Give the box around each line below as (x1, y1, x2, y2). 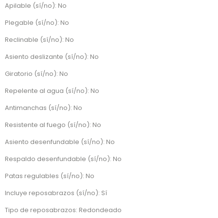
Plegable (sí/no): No (5, 18, 69, 28)
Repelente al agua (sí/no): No (5, 86, 99, 96)
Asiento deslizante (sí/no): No (5, 52, 99, 62)
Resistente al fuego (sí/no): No (5, 120, 101, 130)
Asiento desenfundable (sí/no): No (5, 137, 115, 147)
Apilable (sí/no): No (5, 1, 67, 11)
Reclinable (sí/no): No (5, 35, 74, 45)
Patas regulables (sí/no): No (5, 171, 94, 181)
